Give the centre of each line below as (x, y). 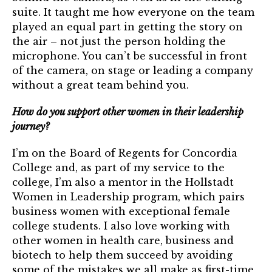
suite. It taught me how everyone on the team (133, 12)
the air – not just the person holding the (119, 42)
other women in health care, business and (123, 241)
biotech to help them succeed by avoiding (122, 255)
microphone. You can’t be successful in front (130, 56)
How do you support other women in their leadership (128, 112)
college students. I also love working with (121, 226)
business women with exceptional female (121, 212)
